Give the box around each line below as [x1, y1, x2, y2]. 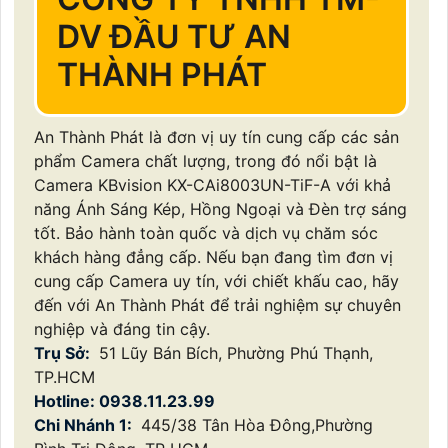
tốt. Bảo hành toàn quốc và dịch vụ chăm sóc [34, 223, 378, 244]
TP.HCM [34, 367, 100, 388]
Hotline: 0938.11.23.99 [34, 391, 219, 412]
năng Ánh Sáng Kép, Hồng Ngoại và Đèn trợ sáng [34, 199, 407, 220]
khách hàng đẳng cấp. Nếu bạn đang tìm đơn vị [34, 247, 393, 268]
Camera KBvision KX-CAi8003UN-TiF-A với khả [34, 175, 391, 196]
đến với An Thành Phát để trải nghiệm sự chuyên [34, 295, 401, 316]
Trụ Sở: [34, 343, 94, 364]
